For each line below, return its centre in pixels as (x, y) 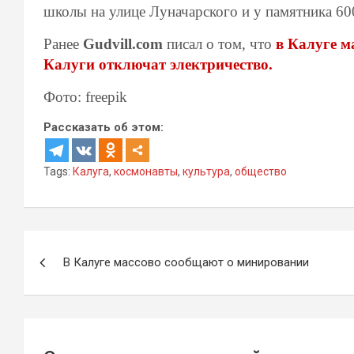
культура (206, 171)
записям (71, 308)
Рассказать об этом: (104, 127)
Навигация (83, 246)
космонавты (146, 171)
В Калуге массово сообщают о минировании (186, 262)
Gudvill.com (123, 44)
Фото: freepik (85, 97)
